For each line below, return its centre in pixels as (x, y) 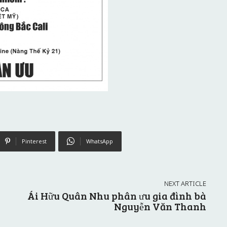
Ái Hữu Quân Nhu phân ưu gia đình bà (117, 195)
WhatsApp (100, 141)
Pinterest (34, 141)
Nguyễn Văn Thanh (160, 206)
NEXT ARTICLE (185, 183)
